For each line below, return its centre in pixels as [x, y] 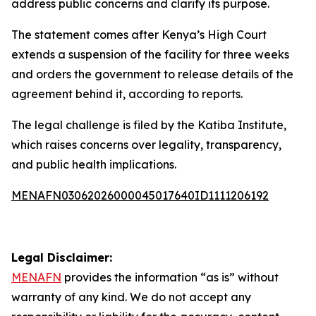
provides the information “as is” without [170, 277]
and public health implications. [94, 164]
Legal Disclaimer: [62, 257]
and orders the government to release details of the [152, 74]
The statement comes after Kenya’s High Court [139, 35]
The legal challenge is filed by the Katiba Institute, [149, 125]
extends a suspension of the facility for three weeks [150, 54]
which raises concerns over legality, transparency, [146, 145]
